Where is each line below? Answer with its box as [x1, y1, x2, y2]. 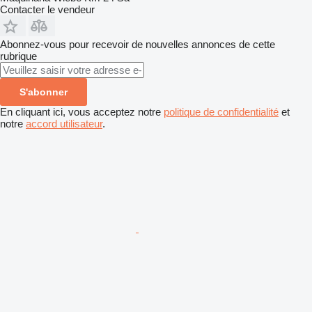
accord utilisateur [26, 117, 102, 130]
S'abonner [19, 86, 68, 97]
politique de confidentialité [164, 105, 279, 118]
